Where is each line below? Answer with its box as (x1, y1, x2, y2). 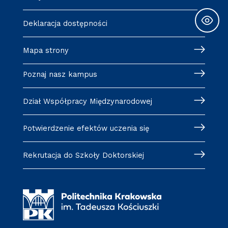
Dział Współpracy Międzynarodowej (22, 96, 152, 106)
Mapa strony (22, 45, 69, 55)
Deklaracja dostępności (22, 18, 107, 28)
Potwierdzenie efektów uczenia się (22, 123, 149, 133)
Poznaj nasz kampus (22, 69, 97, 79)
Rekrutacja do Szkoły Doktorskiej (22, 150, 144, 160)
